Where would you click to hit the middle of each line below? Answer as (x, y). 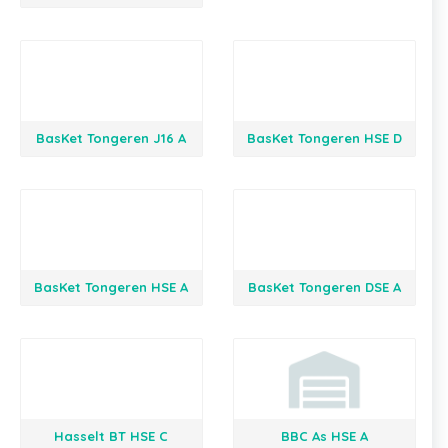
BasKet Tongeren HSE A (111, 287)
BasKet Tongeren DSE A (324, 287)
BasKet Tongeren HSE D (324, 138)
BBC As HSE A (324, 436)
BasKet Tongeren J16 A (111, 138)
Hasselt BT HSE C (111, 436)
